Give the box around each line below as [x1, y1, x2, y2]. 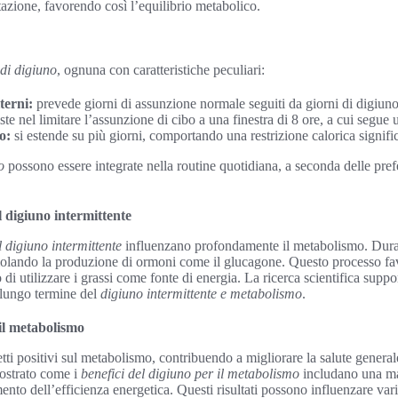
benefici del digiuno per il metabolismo [81, 366, 299, 381]
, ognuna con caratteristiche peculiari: [57, 62, 265, 77]
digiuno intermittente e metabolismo [100, 286, 302, 301]
